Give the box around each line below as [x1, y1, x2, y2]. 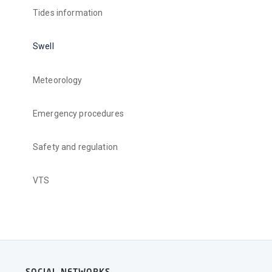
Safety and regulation [33, 141, 118, 152]
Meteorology [33, 75, 83, 85]
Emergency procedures [33, 108, 124, 118]
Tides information [33, 8, 103, 18]
